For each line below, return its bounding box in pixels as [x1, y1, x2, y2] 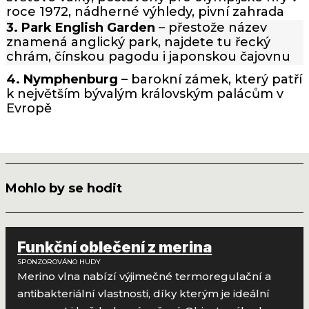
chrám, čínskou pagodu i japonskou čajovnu [6, 49, 290, 65]
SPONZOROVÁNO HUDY [17, 257, 101, 267]
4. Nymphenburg [6, 71, 118, 87]
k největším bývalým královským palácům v [6, 86, 283, 101]
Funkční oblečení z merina [17, 238, 212, 257]
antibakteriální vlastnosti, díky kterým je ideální [17, 287, 270, 301]
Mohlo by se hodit [6, 180, 122, 196]
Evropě [6, 100, 52, 116]
